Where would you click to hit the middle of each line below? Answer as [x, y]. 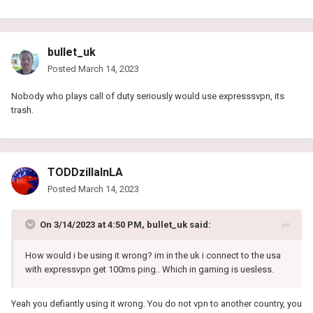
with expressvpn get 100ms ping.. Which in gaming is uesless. [150, 269]
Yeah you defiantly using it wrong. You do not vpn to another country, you [156, 303]
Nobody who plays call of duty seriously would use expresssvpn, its [148, 96]
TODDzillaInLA [85, 172]
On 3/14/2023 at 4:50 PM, [93, 224]
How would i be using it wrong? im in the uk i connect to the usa [153, 255]
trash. [22, 110]
